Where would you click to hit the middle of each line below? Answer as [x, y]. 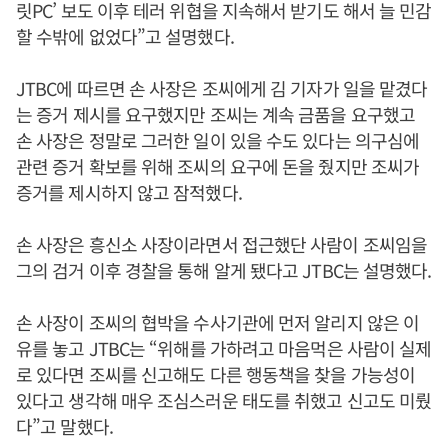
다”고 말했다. [64, 426]
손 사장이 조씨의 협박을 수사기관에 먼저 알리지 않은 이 [218, 322]
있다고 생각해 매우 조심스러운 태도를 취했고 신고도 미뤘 [224, 400]
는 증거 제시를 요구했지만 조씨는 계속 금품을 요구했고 [215, 114]
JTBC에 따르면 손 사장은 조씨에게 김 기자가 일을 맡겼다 [222, 88]
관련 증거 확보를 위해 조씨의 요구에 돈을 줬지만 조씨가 [218, 166]
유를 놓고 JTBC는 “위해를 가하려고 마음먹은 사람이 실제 [224, 348]
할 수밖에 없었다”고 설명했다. [125, 36]
